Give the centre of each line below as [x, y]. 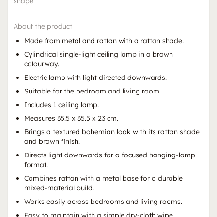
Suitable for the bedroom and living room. [93, 91]
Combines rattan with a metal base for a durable [103, 178]
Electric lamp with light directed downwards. [95, 77]
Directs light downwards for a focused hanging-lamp [110, 155]
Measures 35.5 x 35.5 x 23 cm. [71, 118]
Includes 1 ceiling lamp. [62, 104]
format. [36, 164]
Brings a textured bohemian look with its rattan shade [112, 132]
